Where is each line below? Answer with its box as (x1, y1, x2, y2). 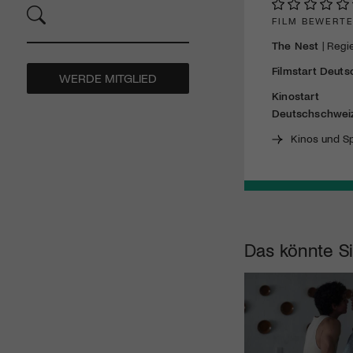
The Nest (272, 38, 319, 52)
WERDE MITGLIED (59, 70, 157, 86)
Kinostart (272, 88, 319, 102)
